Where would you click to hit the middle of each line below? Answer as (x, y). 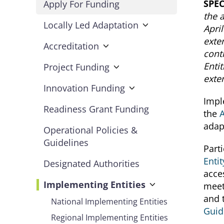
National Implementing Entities (109, 201)
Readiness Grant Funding (96, 109)
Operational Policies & (90, 130)
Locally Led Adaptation (91, 25)
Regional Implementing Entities (109, 217)
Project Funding (76, 67)
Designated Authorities (91, 163)
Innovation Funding (84, 88)
